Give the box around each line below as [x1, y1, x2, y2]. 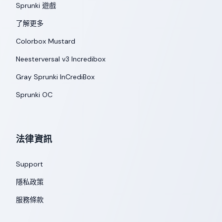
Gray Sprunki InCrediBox [16, 72, 95, 81]
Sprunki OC [16, 90, 53, 99]
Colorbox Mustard [16, 37, 75, 46]
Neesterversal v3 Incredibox [16, 55, 106, 63]
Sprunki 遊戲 [16, 1, 56, 10]
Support [16, 160, 43, 168]
